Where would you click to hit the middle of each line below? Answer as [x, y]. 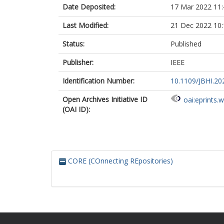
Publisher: [78, 62]
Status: [73, 44]
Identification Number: [98, 81]
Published [186, 44]
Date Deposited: [89, 7]
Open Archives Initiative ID [105, 99]
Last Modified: [85, 25]
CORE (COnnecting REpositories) [119, 161]
